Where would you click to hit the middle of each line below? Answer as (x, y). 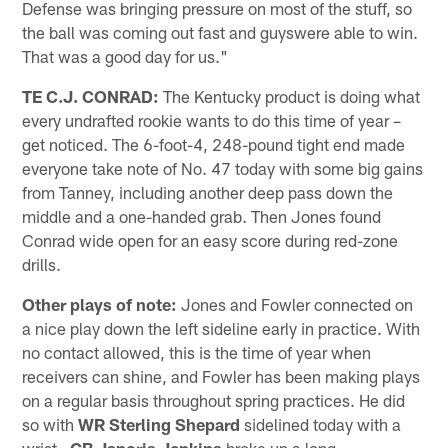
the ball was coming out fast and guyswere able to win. (220, 31)
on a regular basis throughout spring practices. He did (214, 399)
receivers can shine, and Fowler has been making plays (221, 375)
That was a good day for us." (125, 55)
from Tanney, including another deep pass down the (208, 191)
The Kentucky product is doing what (290, 95)
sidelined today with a (321, 423)
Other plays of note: (100, 303)
